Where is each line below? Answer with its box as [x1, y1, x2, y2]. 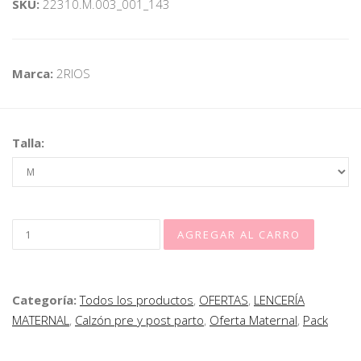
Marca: [12, 65, 56, 82]
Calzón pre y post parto [75, 312, 204, 329]
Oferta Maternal [210, 312, 297, 329]
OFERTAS [199, 292, 248, 309]
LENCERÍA [254, 292, 305, 309]
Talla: [12, 135, 44, 151]
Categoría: [12, 292, 80, 309]
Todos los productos [80, 292, 193, 309]
